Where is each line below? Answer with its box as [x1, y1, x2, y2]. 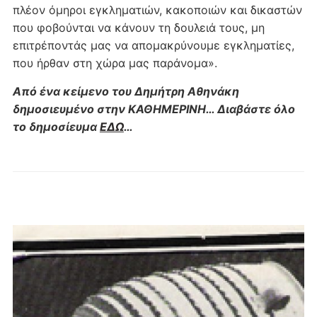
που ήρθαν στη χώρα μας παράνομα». [12, 55, 217, 70]
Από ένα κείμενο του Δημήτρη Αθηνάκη [12, 83, 239, 98]
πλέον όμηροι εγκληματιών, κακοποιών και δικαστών [12, 2, 302, 17]
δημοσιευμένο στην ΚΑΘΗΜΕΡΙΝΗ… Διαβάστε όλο [12, 101, 295, 116]
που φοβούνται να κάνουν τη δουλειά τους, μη [12, 20, 265, 35]
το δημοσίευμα [12, 119, 100, 134]
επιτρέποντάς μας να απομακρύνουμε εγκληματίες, [12, 38, 294, 52]
